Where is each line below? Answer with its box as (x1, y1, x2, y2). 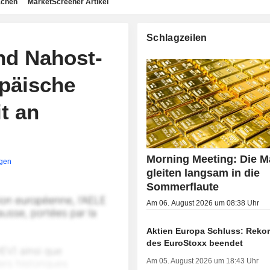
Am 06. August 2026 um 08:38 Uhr (146, 199, 260, 208)
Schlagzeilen (146, 33, 207, 43)
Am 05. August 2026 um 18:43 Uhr (146, 257, 259, 266)
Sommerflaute (146, 181, 219, 193)
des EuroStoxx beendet (146, 238, 243, 248)
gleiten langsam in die (146, 167, 260, 180)
